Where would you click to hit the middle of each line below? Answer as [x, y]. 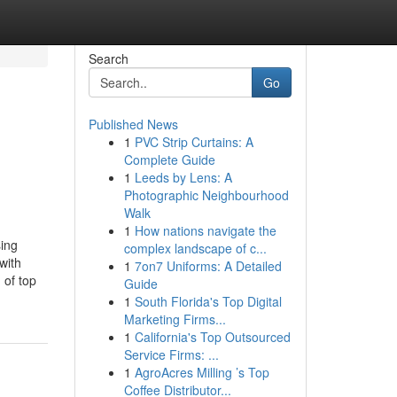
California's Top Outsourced [212, 337]
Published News [133, 124]
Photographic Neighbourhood [206, 195]
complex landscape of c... [195, 248]
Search [108, 58]
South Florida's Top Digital [208, 301]
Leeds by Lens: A [183, 177]
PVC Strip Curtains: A [194, 142]
